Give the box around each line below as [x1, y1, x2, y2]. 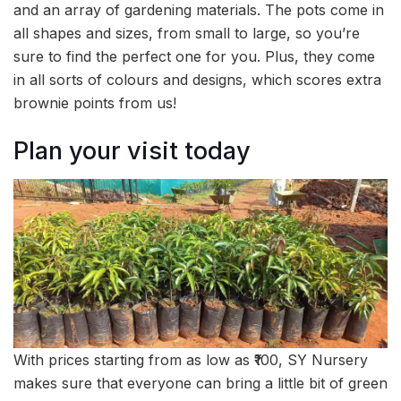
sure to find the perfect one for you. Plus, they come [13, 47, 375, 66]
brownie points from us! [13, 94, 176, 113]
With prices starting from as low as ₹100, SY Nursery [13, 350, 368, 369]
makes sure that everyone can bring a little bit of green [13, 373, 388, 392]
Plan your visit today [13, 135, 251, 166]
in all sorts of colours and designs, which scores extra [13, 71, 381, 90]
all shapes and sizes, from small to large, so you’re [13, 24, 360, 43]
